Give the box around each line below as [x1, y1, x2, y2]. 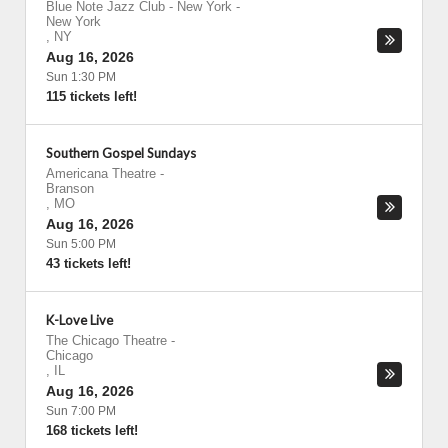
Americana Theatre [46, 166, 156, 181]
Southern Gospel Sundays [46, 145, 196, 161]
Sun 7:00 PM [46, 404, 116, 418]
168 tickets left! [46, 423, 138, 438]
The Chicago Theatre [46, 333, 167, 348]
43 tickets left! [46, 256, 131, 271]
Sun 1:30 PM [46, 70, 116, 84]
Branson [46, 181, 94, 196]
